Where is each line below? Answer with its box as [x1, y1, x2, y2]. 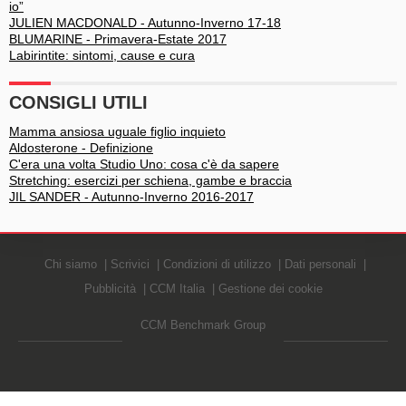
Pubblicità [83, 282, 136, 295]
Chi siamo [43, 257, 97, 271]
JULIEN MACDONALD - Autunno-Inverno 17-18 [9, 15, 281, 30]
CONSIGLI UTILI [9, 92, 148, 112]
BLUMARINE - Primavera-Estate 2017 [9, 32, 227, 46]
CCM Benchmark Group [140, 318, 266, 332]
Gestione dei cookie [217, 282, 323, 295]
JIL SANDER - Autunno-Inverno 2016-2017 [9, 189, 254, 204]
